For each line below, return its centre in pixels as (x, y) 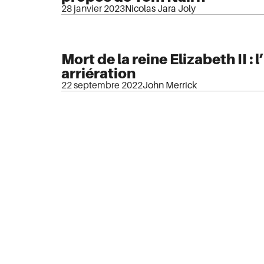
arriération (98, 74)
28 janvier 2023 (93, 9)
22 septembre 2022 (102, 86)
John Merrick (170, 86)
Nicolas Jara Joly (160, 9)
